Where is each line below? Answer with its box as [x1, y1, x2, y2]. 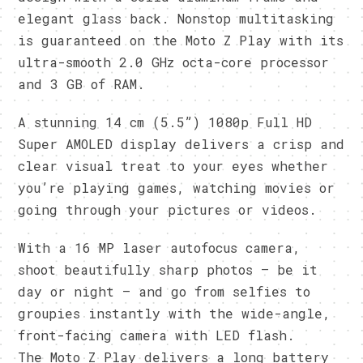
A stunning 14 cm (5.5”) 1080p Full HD [18, 113, 313, 130]
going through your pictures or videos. [18, 200, 318, 218]
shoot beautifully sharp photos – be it [18, 260, 318, 278]
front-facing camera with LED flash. [18, 326, 296, 344]
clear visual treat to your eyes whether [18, 156, 329, 174]
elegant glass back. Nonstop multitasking [18, 9, 335, 27]
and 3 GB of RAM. [18, 75, 146, 92]
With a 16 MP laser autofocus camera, [18, 238, 301, 256]
